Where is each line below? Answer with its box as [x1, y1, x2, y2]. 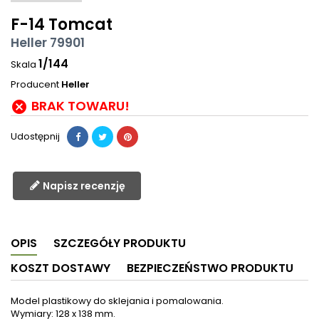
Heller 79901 [11, 34, 85, 52]
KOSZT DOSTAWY [11, 260, 110, 277]
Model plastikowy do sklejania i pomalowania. [11, 294, 224, 308]
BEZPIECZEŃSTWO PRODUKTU [127, 260, 293, 277]
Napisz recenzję [42, 179, 125, 194]
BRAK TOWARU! [31, 97, 130, 115]
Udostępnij [11, 130, 60, 144]
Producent [11, 78, 59, 92]
